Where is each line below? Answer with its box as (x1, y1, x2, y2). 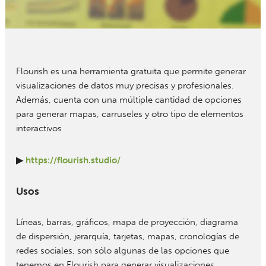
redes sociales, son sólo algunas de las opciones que (15, 245, 229, 256)
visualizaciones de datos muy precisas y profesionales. (15, 80, 234, 91)
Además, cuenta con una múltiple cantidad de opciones (15, 94, 242, 105)
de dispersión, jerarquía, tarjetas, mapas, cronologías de (15, 231, 239, 242)
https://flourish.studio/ (25, 155, 121, 166)
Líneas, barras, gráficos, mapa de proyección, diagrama (15, 217, 238, 227)
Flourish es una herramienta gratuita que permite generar (15, 66, 246, 77)
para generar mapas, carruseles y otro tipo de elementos (15, 109, 243, 119)
